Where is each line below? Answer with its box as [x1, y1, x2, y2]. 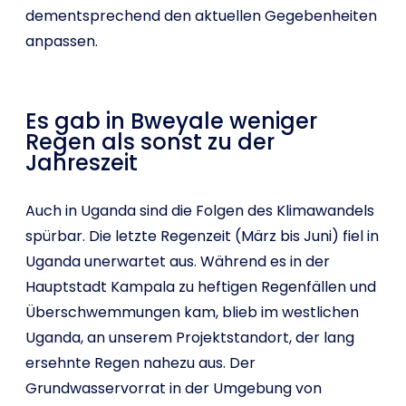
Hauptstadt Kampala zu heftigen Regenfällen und [25, 276, 376, 297]
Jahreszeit [25, 148, 138, 178]
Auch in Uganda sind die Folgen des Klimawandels [25, 200, 374, 221]
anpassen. [25, 31, 98, 52]
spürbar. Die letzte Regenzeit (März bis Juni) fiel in [25, 226, 379, 246]
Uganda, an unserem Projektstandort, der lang [25, 327, 354, 348]
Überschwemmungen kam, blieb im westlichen [25, 302, 359, 323]
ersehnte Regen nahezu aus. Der [25, 353, 256, 373]
